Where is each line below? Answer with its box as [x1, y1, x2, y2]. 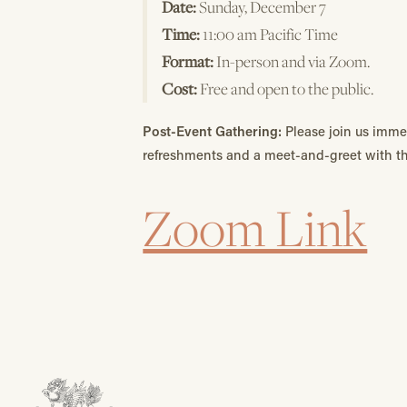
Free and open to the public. [197, 77, 374, 99]
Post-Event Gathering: [143, 122, 286, 141]
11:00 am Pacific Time [200, 23, 339, 45]
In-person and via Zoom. [213, 50, 371, 72]
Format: [162, 50, 214, 72]
